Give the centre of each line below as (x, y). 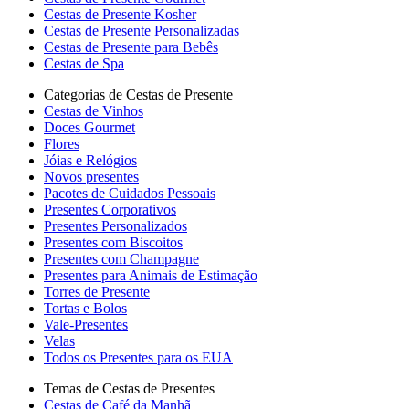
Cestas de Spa (84, 63)
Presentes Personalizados (115, 226)
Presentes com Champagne (121, 259)
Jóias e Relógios (90, 160)
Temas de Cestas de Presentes (129, 388)
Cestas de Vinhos (94, 111)
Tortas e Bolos (85, 308)
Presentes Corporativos (110, 210)
